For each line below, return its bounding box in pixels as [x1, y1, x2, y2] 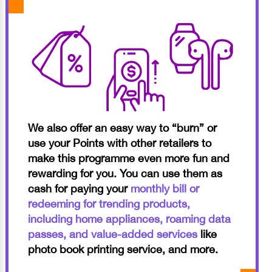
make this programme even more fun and [27, 151, 229, 165]
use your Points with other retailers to [27, 136, 211, 149]
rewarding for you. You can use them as [27, 166, 222, 180]
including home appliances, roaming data [27, 212, 231, 225]
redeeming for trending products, [27, 197, 190, 210]
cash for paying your [27, 182, 131, 195]
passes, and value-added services [27, 227, 197, 240]
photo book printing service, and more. [27, 242, 218, 256]
